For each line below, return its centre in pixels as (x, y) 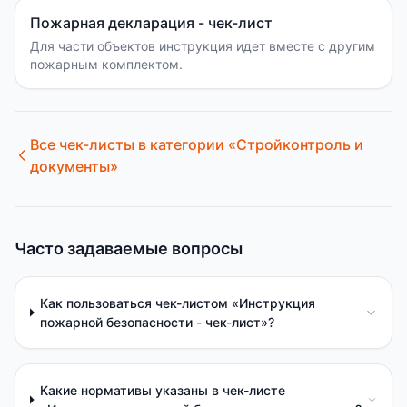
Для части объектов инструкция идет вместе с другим (203, 46)
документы (70, 166)
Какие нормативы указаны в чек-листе (162, 390)
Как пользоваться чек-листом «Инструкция (178, 303)
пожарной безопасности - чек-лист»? (158, 322)
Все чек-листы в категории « (134, 144)
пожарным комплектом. (106, 64)
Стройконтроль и (300, 144)
